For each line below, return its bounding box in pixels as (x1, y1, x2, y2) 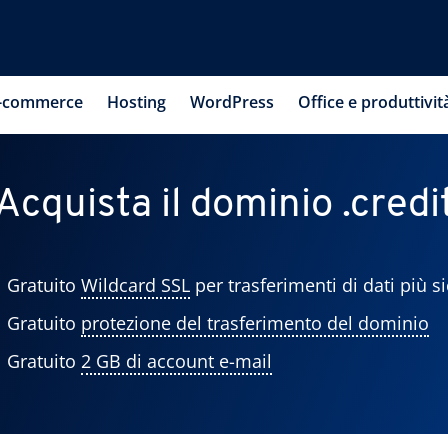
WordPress (190, 90, 274, 113)
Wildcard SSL (80, 273, 190, 297)
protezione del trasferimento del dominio (80, 311, 429, 335)
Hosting (107, 90, 166, 113)
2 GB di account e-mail (80, 349, 272, 373)
